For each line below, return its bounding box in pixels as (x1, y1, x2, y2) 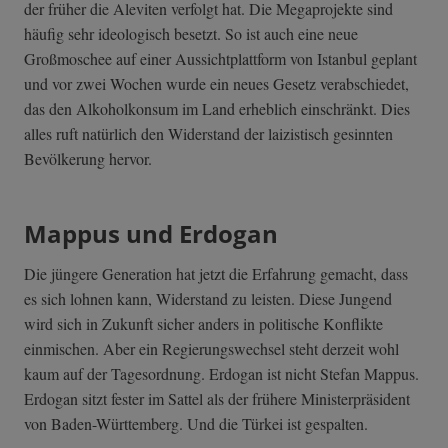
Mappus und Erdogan (24, 217, 278, 251)
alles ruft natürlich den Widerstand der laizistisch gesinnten (24, 123, 393, 145)
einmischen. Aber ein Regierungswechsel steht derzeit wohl (24, 338, 399, 360)
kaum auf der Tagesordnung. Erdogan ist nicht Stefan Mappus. (24, 363, 419, 385)
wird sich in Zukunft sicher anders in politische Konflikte (24, 313, 383, 335)
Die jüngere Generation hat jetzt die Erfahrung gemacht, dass (24, 263, 408, 285)
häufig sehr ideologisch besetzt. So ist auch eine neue (24, 23, 358, 45)
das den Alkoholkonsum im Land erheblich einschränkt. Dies (24, 98, 410, 120)
